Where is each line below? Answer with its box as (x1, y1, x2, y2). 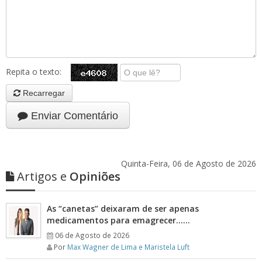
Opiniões (67, 168, 120, 184)
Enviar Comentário (28, 110, 118, 122)
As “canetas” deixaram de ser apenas (47, 203, 199, 214)
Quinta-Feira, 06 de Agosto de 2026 (121, 158, 256, 169)
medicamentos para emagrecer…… (47, 215, 190, 226)
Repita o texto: (6, 65, 71, 77)
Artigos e (17, 168, 67, 184)
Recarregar (20, 88, 65, 98)
